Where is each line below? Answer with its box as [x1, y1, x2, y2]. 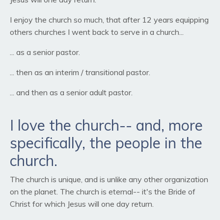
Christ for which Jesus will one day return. [10, 199, 154, 209]
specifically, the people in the [10, 134, 202, 153]
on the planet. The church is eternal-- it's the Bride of [10, 187, 195, 197]
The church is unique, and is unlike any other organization [10, 174, 208, 185]
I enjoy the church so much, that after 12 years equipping [10, 15, 209, 25]
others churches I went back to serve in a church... [10, 27, 184, 37]
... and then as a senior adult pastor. [10, 87, 135, 98]
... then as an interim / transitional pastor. [10, 67, 150, 78]
